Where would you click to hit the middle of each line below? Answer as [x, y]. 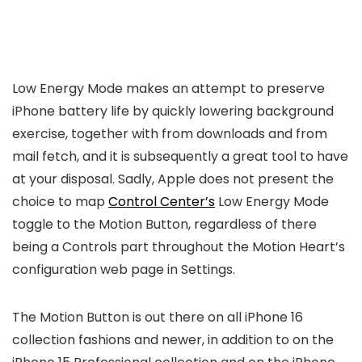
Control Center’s [162, 202]
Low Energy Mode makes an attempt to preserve [168, 89]
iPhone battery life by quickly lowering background [173, 112]
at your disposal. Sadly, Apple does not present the [173, 179]
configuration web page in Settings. [124, 270]
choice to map [60, 202]
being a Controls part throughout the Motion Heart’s [179, 247]
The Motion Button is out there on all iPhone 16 [158, 318]
